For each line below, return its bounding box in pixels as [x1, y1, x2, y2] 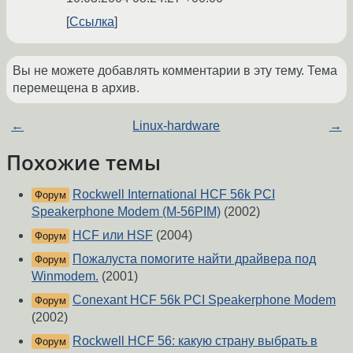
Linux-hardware [132, 119, 221, 133]
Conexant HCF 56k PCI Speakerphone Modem [72, 293, 336, 307]
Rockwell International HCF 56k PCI [72, 188, 275, 202]
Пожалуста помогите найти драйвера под [72, 252, 316, 266]
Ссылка [69, 15, 114, 29]
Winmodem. [32, 269, 98, 284]
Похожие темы [6, 149, 161, 176]
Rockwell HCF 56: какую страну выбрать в [72, 334, 318, 348]
